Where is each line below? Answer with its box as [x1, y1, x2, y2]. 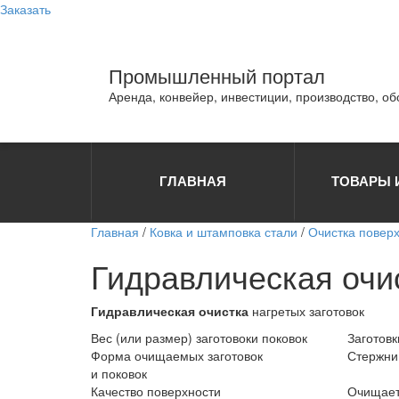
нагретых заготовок [248, 302, 364, 320]
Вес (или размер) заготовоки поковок [91, 329, 307, 346]
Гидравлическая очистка [91, 302, 248, 320]
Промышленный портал [109, 61, 325, 89]
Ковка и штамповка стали [150, 223, 297, 240]
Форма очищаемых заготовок [91, 346, 263, 364]
